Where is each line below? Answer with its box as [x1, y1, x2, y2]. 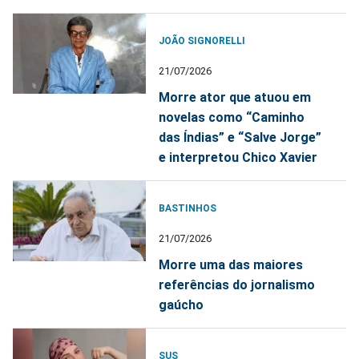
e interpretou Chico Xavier [159, 150, 318, 166]
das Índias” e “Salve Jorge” [159, 130, 322, 146]
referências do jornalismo [159, 277, 316, 293]
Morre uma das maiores [159, 257, 304, 273]
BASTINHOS [159, 203, 217, 215]
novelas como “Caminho [159, 110, 305, 126]
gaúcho [159, 297, 204, 313]
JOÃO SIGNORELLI [159, 35, 246, 47]
